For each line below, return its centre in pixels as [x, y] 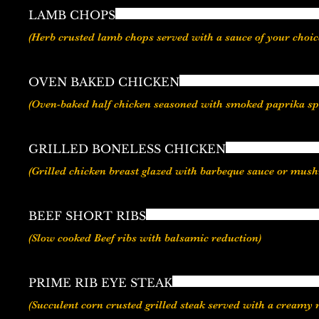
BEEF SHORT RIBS [87, 216]
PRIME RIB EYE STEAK [100, 283]
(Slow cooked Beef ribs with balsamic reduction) [145, 238]
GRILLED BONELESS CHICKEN [127, 149]
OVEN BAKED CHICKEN [104, 82]
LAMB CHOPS [72, 15]
